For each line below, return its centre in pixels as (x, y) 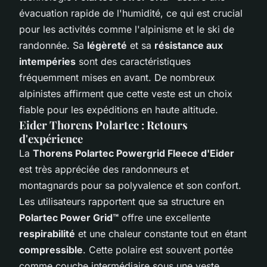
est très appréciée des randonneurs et (104, 169)
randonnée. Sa (53, 45)
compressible (51, 249)
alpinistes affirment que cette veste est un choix (126, 93)
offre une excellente (164, 217)
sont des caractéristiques (133, 61)
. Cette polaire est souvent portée (158, 249)
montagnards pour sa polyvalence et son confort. (130, 185)
